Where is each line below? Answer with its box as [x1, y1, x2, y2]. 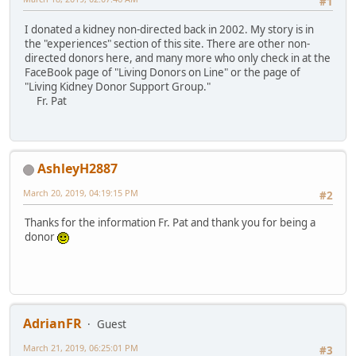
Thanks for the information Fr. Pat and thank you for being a [25, 215, 315, 230]
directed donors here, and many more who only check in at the [25, 50, 331, 65]
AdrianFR [23, 315, 82, 333]
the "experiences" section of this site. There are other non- [25, 36, 310, 51]
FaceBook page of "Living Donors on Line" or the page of [25, 64, 300, 79]
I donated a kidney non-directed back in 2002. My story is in [25, 21, 314, 37]
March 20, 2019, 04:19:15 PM [23, 187, 138, 199]
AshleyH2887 [37, 160, 118, 178]
